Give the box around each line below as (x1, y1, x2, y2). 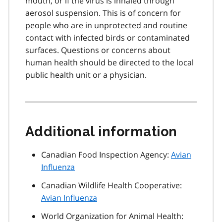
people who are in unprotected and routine (25, 19, 187, 31)
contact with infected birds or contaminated (25, 32, 190, 43)
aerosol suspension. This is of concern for (25, 7, 181, 18)
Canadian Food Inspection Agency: (41, 149, 171, 160)
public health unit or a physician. (25, 69, 147, 80)
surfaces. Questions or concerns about (25, 44, 170, 55)
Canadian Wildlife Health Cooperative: (41, 179, 182, 191)
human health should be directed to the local (25, 56, 194, 68)
